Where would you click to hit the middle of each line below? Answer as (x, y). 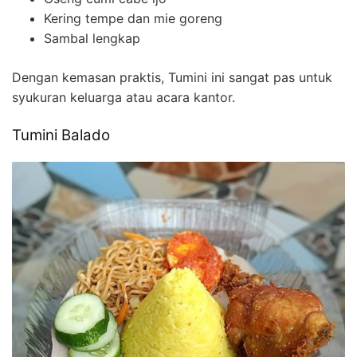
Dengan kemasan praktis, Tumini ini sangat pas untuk (172, 78)
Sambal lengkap (92, 39)
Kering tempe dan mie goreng (133, 19)
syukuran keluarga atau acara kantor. (124, 98)
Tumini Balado (61, 135)
